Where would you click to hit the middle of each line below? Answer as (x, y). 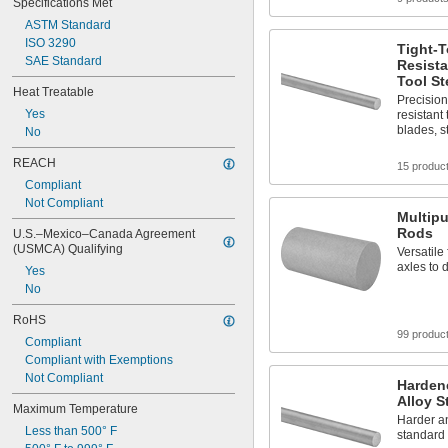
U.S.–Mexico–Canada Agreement (104, 234)
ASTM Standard (68, 25)
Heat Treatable (53, 92)
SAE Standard (63, 61)
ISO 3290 (50, 43)
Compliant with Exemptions (99, 360)
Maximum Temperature (75, 409)
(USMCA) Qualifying (68, 249)
